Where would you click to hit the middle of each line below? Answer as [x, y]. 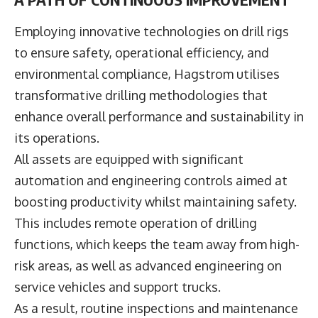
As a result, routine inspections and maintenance [156, 308]
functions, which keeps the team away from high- [157, 244]
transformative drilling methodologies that [141, 95]
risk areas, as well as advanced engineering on [148, 265]
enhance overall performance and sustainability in [159, 116]
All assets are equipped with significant [129, 159]
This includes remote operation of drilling [136, 223]
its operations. [58, 137]
